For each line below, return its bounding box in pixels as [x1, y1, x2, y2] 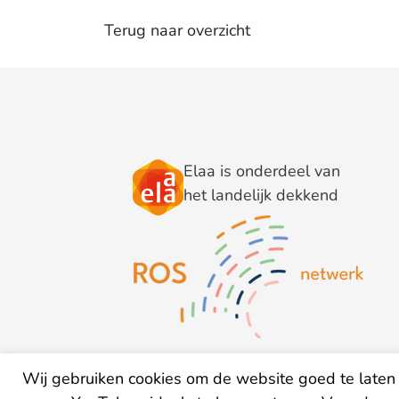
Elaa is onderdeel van [183, 160, 341, 183]
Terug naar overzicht [103, 19, 250, 41]
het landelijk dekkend [183, 184, 339, 207]
